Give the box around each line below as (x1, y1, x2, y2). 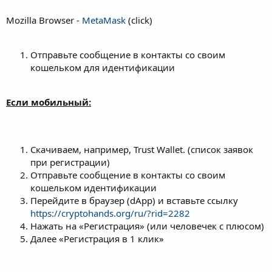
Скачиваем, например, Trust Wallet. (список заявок (30, 143, 253, 155)
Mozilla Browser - (6, 13, 82, 26)
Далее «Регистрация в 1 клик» (30, 232, 164, 245)
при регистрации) (30, 155, 110, 168)
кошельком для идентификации (30, 61, 175, 73)
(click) (126, 13, 152, 26)
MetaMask (82, 13, 126, 26)
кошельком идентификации (30, 181, 157, 194)
